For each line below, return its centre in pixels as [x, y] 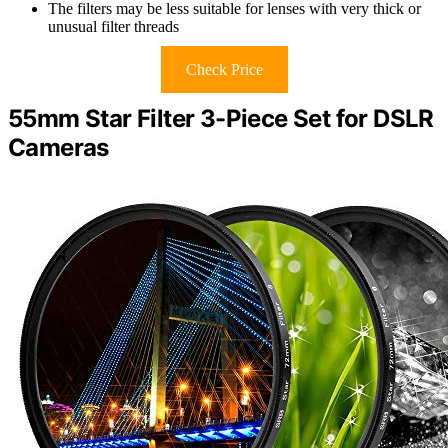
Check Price [224, 69]
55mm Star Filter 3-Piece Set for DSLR [221, 118]
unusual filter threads [113, 26]
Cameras [58, 147]
